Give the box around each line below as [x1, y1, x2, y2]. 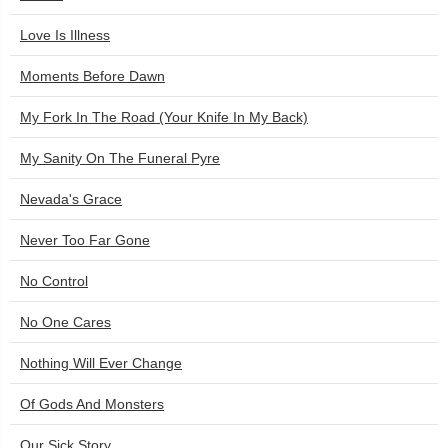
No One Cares [20, 314, 111, 330]
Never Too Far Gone [20, 232, 150, 248]
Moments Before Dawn [20, 68, 165, 84]
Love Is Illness [20, 27, 110, 43]
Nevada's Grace [20, 191, 122, 207]
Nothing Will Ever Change [20, 355, 182, 371]
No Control [20, 273, 88, 289]
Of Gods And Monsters [20, 396, 164, 412]
